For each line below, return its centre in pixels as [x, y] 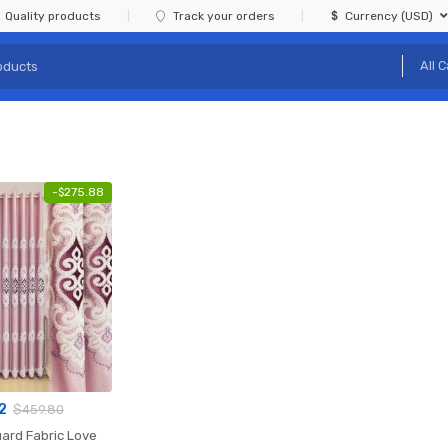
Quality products [53, 16]
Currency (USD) [388, 16]
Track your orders [224, 16]
